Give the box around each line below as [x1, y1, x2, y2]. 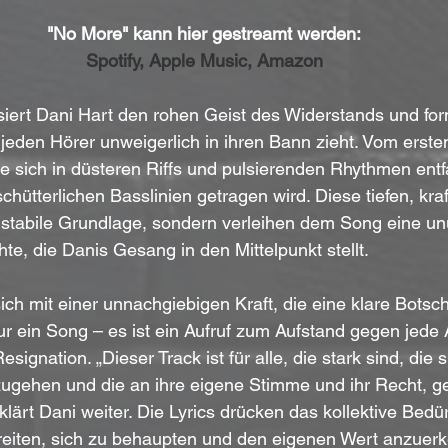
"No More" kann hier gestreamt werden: [47, 23, 361, 45]
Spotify [85, 50, 139, 72]
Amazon [256, 50, 323, 72]
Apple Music [148, 50, 247, 72]
